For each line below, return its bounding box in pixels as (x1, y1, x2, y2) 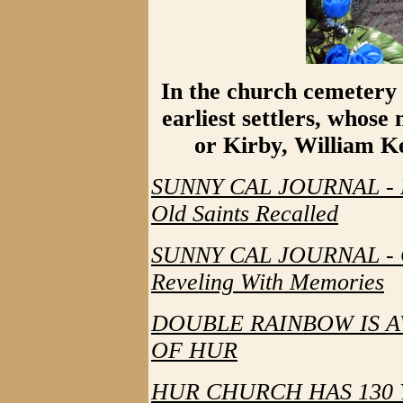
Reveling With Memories (151, 269, 384, 295)
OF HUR (151, 337, 237, 363)
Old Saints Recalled (151, 201, 338, 227)
